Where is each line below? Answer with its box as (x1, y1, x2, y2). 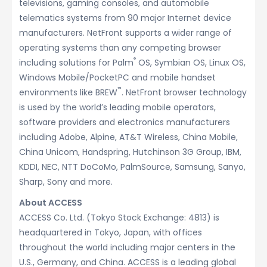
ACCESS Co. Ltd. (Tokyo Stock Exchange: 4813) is (19, 212, 219, 223)
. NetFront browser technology (122, 86, 247, 98)
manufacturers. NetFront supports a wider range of (19, 27, 232, 39)
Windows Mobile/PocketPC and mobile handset (19, 72, 216, 83)
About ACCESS (19, 197, 82, 209)
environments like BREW (19, 86, 117, 98)
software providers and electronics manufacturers (19, 116, 230, 128)
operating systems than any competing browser (19, 42, 221, 54)
